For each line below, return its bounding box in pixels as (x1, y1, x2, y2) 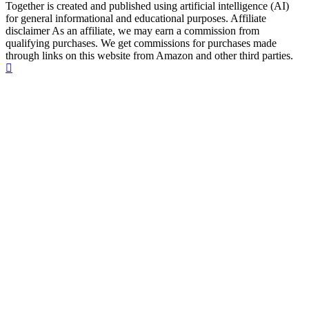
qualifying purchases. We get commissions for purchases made (6, 37, 277, 50)
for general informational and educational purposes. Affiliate (6, 12, 266, 25)
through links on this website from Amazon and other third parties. (6, 50, 293, 62)
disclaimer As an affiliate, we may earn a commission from (6, 25, 259, 37)
